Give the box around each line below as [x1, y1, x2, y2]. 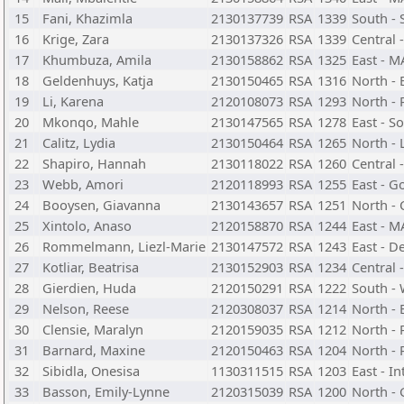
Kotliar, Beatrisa [42, 258, 139, 276]
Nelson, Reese [42, 299, 129, 317]
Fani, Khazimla [42, 9, 133, 27]
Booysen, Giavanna [42, 196, 161, 214]
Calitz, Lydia [42, 133, 115, 151]
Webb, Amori [42, 175, 124, 193]
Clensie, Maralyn [42, 320, 143, 338]
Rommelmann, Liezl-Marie [42, 237, 206, 255]
